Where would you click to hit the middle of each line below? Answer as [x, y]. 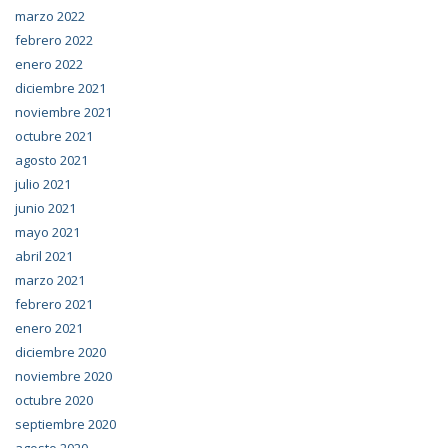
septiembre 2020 [65, 424]
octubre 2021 [54, 136]
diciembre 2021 [60, 88]
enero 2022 [49, 64]
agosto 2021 [51, 160]
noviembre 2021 [63, 112]
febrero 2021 [54, 304]
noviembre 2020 [63, 376]
